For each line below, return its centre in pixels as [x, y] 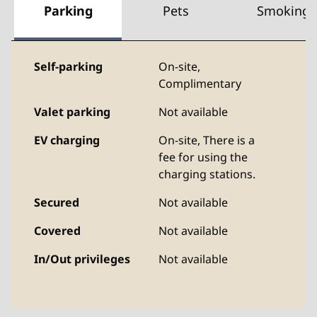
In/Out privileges [82, 259]
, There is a [226, 140]
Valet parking [72, 112]
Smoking [283, 11]
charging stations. [207, 174]
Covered [57, 231]
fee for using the [203, 157]
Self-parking [68, 67]
